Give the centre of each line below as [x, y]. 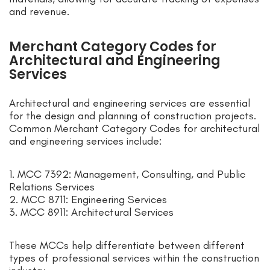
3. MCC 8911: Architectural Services [91, 212]
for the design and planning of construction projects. [133, 116]
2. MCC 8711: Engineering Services [88, 200]
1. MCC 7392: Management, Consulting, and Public [127, 174]
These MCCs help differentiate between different [127, 246]
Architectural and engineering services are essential [130, 103]
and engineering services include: [85, 141]
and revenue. [39, 12]
